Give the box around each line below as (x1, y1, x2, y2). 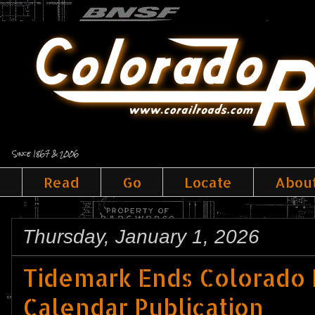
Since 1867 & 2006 (13, 147, 79, 160)
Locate (184, 173, 232, 191)
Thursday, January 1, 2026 (22, 226, 259, 247)
